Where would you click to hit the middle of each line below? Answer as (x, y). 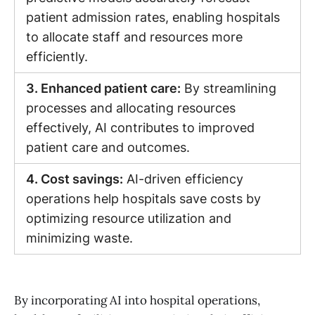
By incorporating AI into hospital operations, (137, 300)
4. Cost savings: (75, 179)
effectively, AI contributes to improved (140, 128)
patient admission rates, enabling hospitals (153, 18)
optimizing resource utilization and (129, 219)
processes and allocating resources (131, 108)
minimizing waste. (79, 238)
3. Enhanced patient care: (103, 89)
